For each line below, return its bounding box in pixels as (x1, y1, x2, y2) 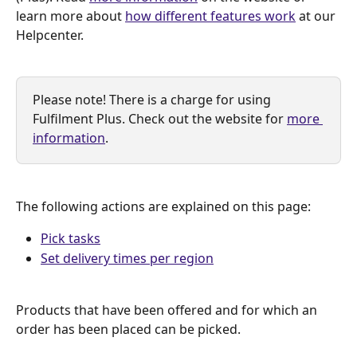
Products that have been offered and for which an (16, 300, 320, 319)
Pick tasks (41, 229, 100, 248)
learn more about (16, 7, 125, 25)
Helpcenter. (16, 26, 84, 44)
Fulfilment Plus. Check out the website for (33, 110, 287, 128)
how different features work (125, 7, 296, 25)
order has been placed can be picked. (16, 320, 241, 338)
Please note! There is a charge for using (33, 91, 274, 109)
